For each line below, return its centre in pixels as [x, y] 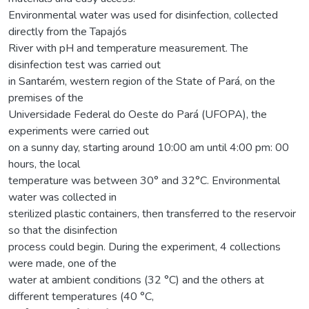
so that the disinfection [63, 230]
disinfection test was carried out [84, 64]
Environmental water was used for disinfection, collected [143, 15]
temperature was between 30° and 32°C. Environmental [144, 180]
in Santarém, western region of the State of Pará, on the [142, 81]
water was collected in [62, 197]
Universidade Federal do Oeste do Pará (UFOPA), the [138, 114]
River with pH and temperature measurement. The [128, 48]
